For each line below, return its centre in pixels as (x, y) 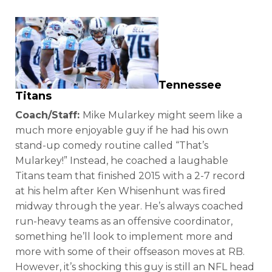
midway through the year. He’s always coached (129, 206)
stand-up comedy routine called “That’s (112, 145)
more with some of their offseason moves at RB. (130, 251)
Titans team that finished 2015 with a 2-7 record (130, 175)
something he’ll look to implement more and (124, 236)
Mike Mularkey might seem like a (162, 115)
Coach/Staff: (49, 115)
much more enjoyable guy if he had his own (122, 130)
